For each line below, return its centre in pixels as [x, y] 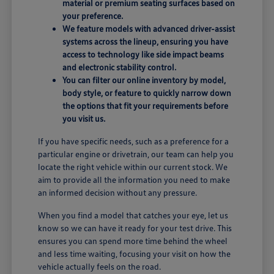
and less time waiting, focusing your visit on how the [135, 254]
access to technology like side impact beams [143, 54]
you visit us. [84, 119]
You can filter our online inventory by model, [144, 80]
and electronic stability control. [120, 67]
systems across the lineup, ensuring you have [146, 42]
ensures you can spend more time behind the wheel [133, 241]
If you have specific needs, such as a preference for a [134, 141]
